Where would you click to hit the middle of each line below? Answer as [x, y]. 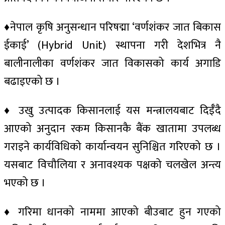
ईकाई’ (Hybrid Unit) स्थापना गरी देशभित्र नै [113, 45]
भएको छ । [25, 183]
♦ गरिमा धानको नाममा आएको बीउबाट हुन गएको [113, 212]
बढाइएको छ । [32, 81]
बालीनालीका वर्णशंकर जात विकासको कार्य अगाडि [113, 63]
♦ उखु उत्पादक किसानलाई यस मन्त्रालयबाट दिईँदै [113, 110]
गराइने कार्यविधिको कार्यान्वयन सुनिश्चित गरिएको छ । [113, 147]
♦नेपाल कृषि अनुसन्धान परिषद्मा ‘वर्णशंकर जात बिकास [113, 27]
